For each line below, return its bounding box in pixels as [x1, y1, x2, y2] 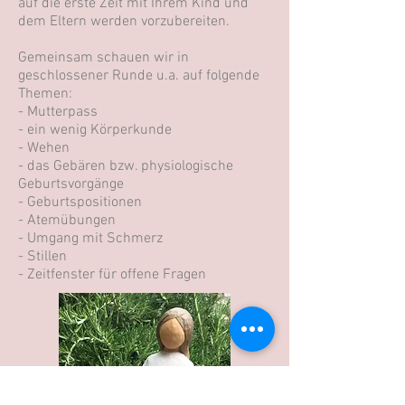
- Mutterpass [18, 103, 98, 121]
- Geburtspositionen [18, 193, 142, 212]
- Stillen [18, 248, 67, 266]
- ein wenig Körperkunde [18, 121, 172, 139]
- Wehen [18, 139, 70, 157]
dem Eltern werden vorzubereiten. [18, 13, 230, 31]
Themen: [18, 85, 72, 103]
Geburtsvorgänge [18, 175, 124, 193]
